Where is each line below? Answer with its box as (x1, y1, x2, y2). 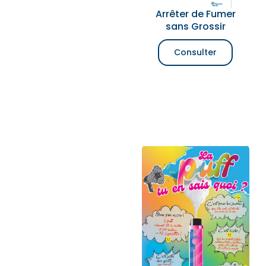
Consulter (174, 46, 217, 58)
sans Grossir (165, 20, 226, 33)
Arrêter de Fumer (155, 7, 236, 21)
